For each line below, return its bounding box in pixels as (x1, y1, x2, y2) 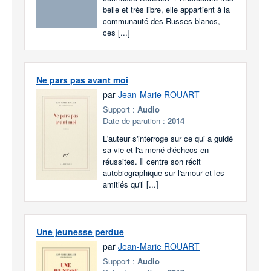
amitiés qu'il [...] (103, 178, 158, 190)
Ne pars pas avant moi (36, 74, 128, 86)
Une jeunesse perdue (36, 226, 124, 238)
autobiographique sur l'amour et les (103, 167, 224, 178)
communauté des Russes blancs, (103, 15, 220, 27)
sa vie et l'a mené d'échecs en (103, 144, 209, 155)
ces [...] (103, 27, 130, 38)
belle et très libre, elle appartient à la (103, 4, 230, 15)
